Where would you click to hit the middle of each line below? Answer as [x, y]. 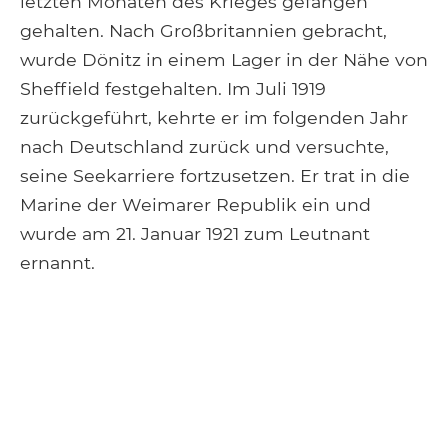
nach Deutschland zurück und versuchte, [204, 146]
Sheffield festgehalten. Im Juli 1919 [173, 88]
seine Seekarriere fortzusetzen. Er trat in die [215, 175]
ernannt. [57, 262]
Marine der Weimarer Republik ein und [195, 204]
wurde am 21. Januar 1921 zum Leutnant [195, 233]
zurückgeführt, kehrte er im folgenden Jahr [214, 117]
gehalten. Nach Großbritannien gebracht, [203, 30]
